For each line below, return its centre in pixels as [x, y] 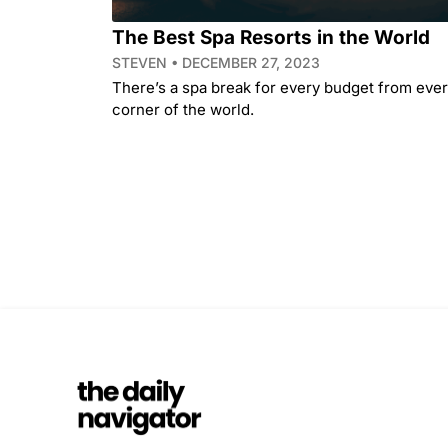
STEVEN [141, 62]
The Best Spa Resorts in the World [271, 37]
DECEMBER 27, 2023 [249, 62]
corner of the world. [183, 109]
